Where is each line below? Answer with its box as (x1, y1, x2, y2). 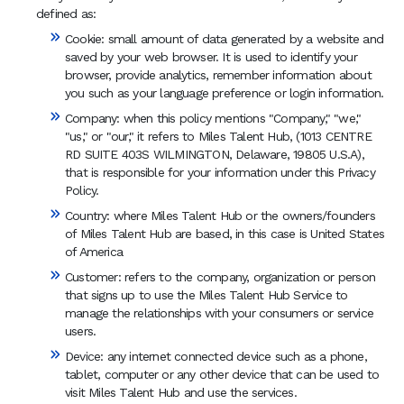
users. (65, 324, 96, 338)
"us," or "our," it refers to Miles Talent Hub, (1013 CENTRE (65, 129, 372, 143)
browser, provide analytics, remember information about (65, 68, 372, 82)
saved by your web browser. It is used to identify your (65, 50, 357, 64)
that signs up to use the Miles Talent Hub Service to (65, 288, 348, 302)
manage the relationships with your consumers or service (65, 306, 374, 320)
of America (65, 244, 123, 259)
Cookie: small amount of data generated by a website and (65, 32, 384, 46)
